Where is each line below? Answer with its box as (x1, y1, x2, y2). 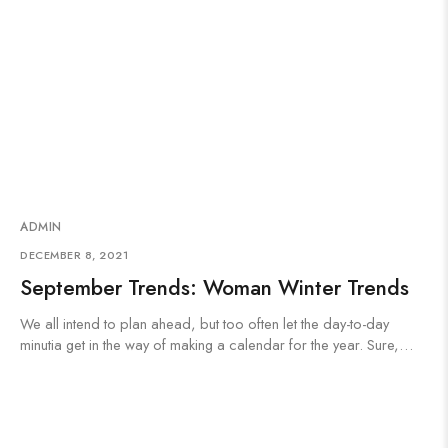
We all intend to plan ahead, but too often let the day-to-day (20, 313, 389, 334)
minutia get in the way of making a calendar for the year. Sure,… (20, 334, 413, 355)
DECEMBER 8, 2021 (20, 247, 128, 263)
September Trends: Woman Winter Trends (20, 273, 409, 303)
